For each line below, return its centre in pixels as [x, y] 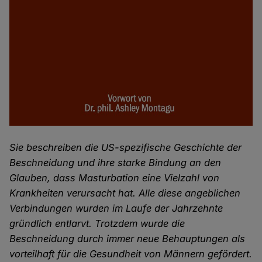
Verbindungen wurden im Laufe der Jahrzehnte [116, 208]
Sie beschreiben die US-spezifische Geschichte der [126, 148]
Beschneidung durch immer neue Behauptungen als [127, 239]
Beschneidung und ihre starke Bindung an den [116, 163]
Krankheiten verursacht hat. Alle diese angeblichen [125, 193]
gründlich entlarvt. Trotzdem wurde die [97, 224]
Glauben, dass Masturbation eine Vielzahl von [115, 178]
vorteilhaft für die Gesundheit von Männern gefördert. [131, 254]
